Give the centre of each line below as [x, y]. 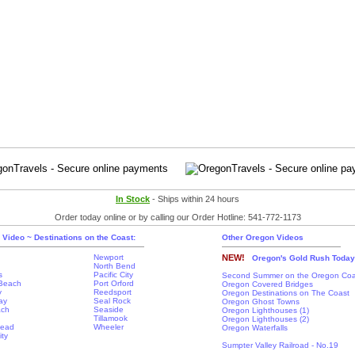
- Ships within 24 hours [195, 199]
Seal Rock [112, 301]
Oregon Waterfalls [255, 328]
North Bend [115, 266]
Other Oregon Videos [263, 237]
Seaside [109, 309]
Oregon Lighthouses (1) [265, 310]
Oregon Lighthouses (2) [265, 319]
